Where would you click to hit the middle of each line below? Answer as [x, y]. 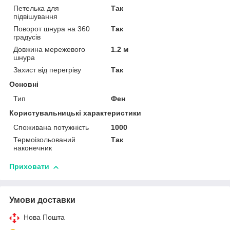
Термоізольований [44, 140]
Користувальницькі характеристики [75, 113]
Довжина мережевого [49, 50]
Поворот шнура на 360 [52, 29]
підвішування [35, 17]
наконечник [33, 148]
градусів [27, 37]
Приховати [29, 167]
